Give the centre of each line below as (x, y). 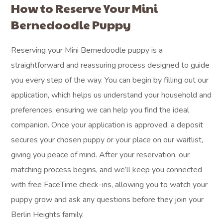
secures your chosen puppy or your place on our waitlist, (107, 140)
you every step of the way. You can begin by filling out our (110, 80)
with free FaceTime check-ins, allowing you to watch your (110, 185)
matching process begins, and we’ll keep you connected (107, 170)
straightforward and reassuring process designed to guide (111, 65)
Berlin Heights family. (48, 215)
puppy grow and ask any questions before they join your (108, 200)
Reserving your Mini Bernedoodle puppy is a (87, 50)
